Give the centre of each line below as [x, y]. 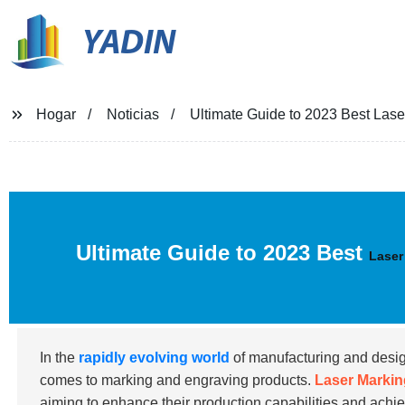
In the [60, 358]
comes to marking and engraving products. [178, 380]
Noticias [132, 114]
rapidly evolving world [155, 358]
